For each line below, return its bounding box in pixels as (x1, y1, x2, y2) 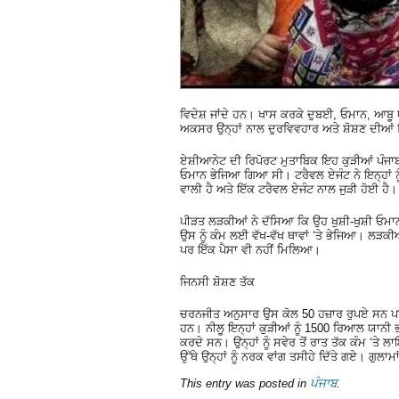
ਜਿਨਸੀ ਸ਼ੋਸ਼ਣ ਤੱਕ (180, 274, 255, 289)
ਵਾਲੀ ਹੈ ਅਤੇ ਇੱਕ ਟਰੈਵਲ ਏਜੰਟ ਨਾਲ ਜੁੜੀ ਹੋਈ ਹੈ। (180, 182, 397, 196)
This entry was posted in (180, 377, 310, 391)
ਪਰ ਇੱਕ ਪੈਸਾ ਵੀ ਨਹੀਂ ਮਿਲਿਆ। (180, 242, 321, 256)
